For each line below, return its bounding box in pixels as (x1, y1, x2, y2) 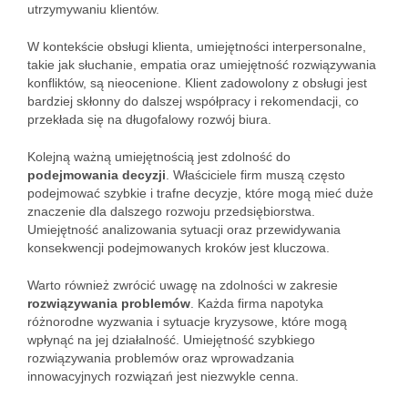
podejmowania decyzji (27, 168, 166, 182)
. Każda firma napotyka (190, 296, 323, 311)
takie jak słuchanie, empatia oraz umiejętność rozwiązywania (27, 57, 376, 72)
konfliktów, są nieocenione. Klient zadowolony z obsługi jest (27, 76, 367, 90)
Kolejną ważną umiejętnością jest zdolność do (27, 149, 291, 164)
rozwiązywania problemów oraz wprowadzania (27, 351, 294, 365)
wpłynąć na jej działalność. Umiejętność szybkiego (27, 332, 315, 347)
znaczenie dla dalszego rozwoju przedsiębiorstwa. (27, 204, 315, 219)
